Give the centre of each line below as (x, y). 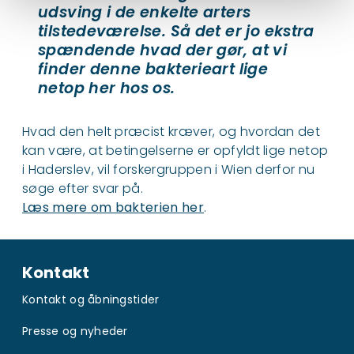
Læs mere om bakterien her (113, 207)
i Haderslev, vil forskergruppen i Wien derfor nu (169, 169)
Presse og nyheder (75, 331)
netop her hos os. (107, 88)
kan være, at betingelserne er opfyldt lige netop (175, 150)
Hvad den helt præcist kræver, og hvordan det (171, 131)
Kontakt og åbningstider (91, 299)
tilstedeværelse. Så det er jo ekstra (176, 31)
